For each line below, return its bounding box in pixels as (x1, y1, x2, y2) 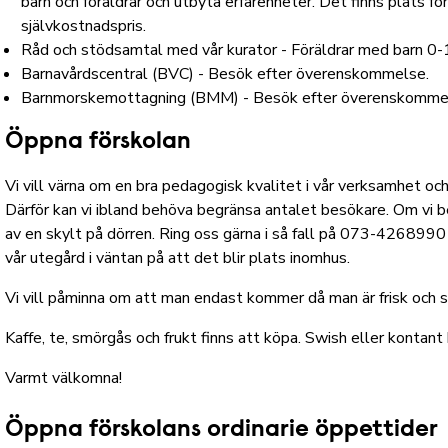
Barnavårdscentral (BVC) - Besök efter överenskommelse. (21, 63, 430, 86)
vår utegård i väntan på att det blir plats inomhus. (5, 247, 351, 270)
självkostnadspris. (21, 15, 147, 38)
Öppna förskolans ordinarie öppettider (5, 418, 439, 443)
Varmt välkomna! (5, 367, 123, 390)
